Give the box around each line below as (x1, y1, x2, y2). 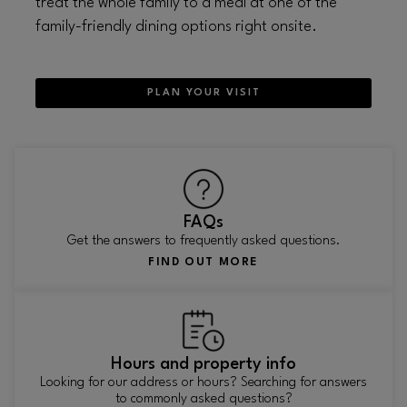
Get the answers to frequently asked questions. (66, 234, 341, 249)
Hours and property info (111, 356, 296, 373)
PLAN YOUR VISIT (146, 88, 261, 99)
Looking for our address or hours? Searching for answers (40, 376, 367, 391)
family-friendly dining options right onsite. (35, 19, 317, 35)
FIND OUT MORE (148, 256, 259, 269)
